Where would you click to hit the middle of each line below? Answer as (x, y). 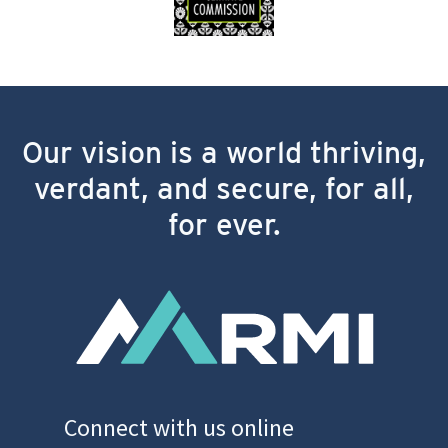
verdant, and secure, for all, (224, 188)
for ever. (224, 224)
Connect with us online (179, 427)
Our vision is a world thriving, (224, 152)
